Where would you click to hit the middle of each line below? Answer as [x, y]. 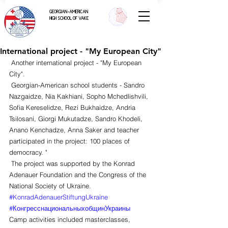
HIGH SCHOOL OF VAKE [69, 19]
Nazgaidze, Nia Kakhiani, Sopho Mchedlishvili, [80, 96]
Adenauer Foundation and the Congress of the [79, 175]
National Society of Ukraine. [51, 186]
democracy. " [28, 152]
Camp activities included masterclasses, [71, 219]
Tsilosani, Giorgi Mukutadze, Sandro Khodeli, [77, 119]
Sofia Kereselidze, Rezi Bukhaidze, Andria [73, 107]
